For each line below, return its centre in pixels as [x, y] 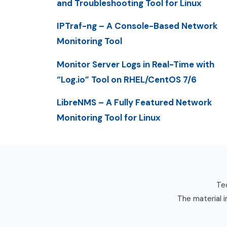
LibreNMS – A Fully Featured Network [134, 102]
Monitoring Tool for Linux [109, 117]
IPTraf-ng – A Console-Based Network [137, 26]
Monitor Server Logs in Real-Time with [136, 64]
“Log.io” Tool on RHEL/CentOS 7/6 [127, 79]
